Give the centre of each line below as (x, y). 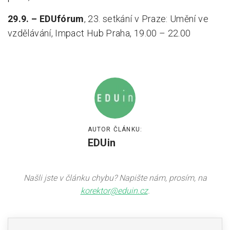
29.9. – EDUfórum (46, 18)
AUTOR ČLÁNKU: (115, 129)
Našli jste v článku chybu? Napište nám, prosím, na (115, 178)
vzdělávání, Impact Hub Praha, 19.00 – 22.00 (99, 33)
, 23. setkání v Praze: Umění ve (146, 18)
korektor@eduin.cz (114, 190)
